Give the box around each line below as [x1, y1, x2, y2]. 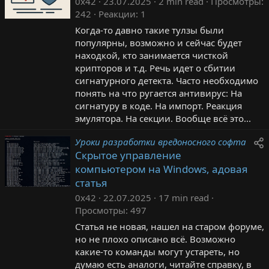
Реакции [98, 7, 136, 20]
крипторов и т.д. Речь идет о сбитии [75, 61, 235, 74]
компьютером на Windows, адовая [75, 162, 248, 176]
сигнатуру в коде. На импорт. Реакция [75, 99, 242, 112]
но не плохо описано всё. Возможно [75, 232, 235, 245]
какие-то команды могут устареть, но [75, 245, 240, 258]
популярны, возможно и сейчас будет [75, 36, 242, 49]
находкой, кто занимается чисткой [75, 49, 228, 61]
